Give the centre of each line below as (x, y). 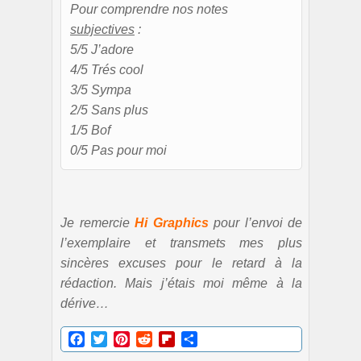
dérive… (85, 303)
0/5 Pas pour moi (118, 150)
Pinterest (155, 338)
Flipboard (202, 338)
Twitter (126, 338)
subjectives (102, 29)
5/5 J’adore (102, 49)
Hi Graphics (172, 222)
